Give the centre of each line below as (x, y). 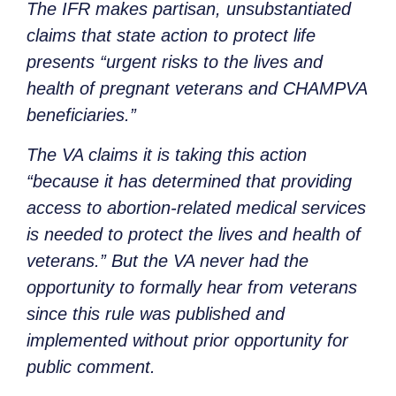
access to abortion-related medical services (196, 207)
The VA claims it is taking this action (167, 154)
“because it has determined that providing (189, 181)
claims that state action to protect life (171, 36)
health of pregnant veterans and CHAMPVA (197, 89)
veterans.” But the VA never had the (168, 260)
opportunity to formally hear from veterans (192, 287)
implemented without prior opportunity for (187, 340)
